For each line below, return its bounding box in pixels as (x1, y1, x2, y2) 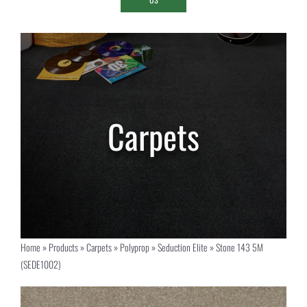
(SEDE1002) (20, 257, 61, 272)
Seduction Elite (157, 240, 208, 255)
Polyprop (119, 240, 149, 255)
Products (48, 240, 78, 255)
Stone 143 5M (215, 240, 263, 255)
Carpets (86, 240, 112, 255)
